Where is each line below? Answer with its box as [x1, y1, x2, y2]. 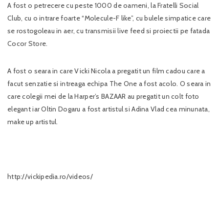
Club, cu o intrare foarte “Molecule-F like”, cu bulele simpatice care [7, 14, 211, 23]
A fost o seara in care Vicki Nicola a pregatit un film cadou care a [7, 66, 205, 76]
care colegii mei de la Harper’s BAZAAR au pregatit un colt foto [7, 92, 199, 101]
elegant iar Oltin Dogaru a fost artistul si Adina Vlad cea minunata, [7, 105, 210, 114]
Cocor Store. [7, 39, 48, 48]
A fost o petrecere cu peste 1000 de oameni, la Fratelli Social [7, 1, 199, 10]
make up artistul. [7, 117, 58, 127]
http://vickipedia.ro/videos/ [7, 172, 93, 181]
